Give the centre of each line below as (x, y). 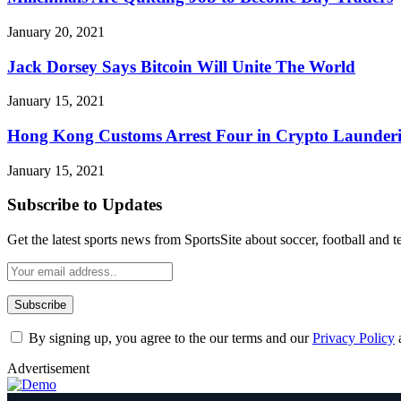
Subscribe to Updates (85, 205)
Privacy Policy (354, 338)
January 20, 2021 (56, 31)
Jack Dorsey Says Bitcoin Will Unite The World (181, 66)
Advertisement (48, 369)
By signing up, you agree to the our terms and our (169, 338)
